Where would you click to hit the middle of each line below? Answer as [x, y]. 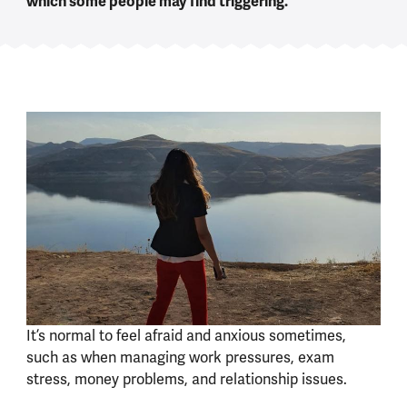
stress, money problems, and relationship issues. [186, 379]
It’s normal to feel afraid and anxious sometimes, [186, 335]
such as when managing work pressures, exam [180, 357]
